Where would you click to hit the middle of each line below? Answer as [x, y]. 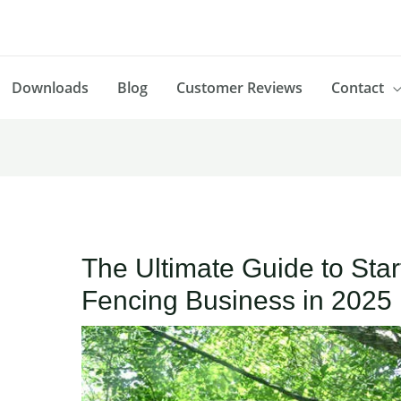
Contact [358, 87]
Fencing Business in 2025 [236, 301]
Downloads [50, 87]
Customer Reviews [239, 87]
